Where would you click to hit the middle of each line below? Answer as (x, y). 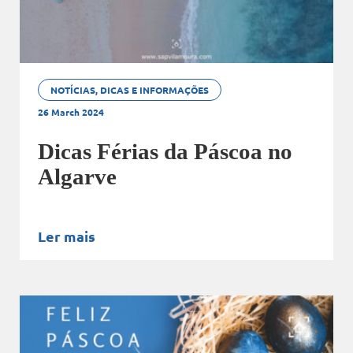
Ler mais (66, 236)
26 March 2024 (71, 111)
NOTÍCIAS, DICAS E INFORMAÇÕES (129, 89)
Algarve (77, 177)
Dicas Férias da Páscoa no (165, 152)
